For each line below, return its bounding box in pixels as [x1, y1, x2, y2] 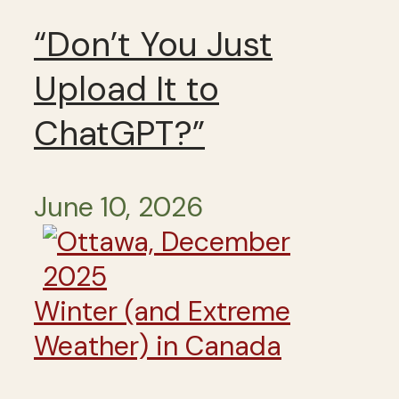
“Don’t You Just [34, 21, 273, 67]
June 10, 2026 [34, 190, 204, 225]
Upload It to [34, 66, 219, 111]
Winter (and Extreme [34, 294, 290, 330]
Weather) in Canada [34, 329, 281, 364]
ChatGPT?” [34, 110, 205, 156]
